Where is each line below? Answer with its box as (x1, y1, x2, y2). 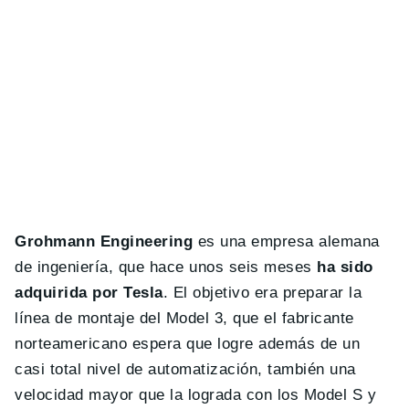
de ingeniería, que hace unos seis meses (15, 257, 318, 276)
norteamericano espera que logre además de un (15, 334, 361, 352)
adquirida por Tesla (15, 283, 163, 301)
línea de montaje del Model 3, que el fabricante (15, 309, 354, 327)
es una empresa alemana (193, 232, 380, 250)
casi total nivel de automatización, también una (15, 360, 356, 378)
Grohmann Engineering (15, 232, 194, 250)
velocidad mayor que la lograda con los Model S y (15, 385, 377, 404)
